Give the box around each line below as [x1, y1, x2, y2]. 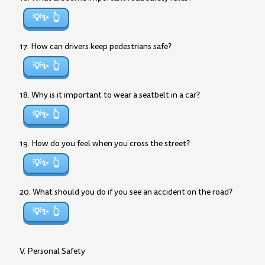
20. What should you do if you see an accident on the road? [20, 186, 232, 198]
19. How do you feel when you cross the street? [20, 138, 190, 149]
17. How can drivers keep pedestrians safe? [20, 41, 172, 52]
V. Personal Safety [20, 245, 85, 257]
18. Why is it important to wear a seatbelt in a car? [20, 89, 200, 101]
